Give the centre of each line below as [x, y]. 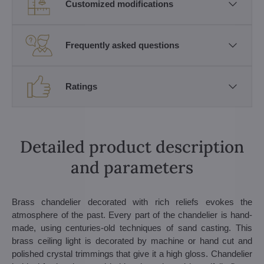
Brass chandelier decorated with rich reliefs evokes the [132, 202]
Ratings [81, 87]
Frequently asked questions [122, 45]
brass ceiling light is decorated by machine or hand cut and [132, 240]
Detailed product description [132, 146]
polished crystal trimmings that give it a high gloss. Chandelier [132, 253]
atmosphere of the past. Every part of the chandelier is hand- [132, 214]
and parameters [132, 167]
